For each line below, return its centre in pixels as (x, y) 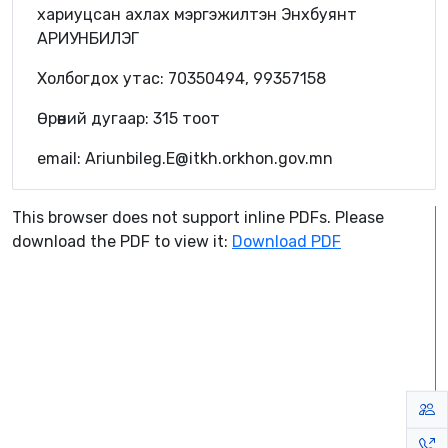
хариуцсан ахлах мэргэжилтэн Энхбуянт (197, 14)
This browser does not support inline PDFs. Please (198, 218)
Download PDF (286, 242)
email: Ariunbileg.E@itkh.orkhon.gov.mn (185, 158)
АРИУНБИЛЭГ (88, 38)
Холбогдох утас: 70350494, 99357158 (181, 78)
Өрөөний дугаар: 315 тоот (128, 118)
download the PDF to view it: (122, 242)
